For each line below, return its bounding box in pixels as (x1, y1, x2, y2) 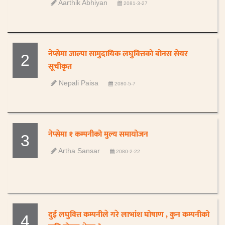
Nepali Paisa (57, 79, 99, 87)
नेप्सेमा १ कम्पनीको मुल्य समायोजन (48, 128, 149, 141)
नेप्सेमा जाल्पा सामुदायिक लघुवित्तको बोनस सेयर (48, 47, 188, 61)
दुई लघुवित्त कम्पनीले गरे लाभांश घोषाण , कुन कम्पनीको (48, 208, 210, 221)
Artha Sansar (57, 147, 100, 155)
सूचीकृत (48, 60, 72, 73)
